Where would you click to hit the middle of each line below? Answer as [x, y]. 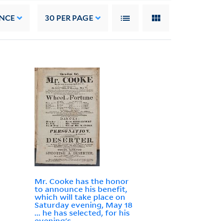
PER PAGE [74, 18]
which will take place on [80, 197]
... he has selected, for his [82, 213]
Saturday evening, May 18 [83, 205]
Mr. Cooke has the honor [81, 181]
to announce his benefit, [81, 189]
